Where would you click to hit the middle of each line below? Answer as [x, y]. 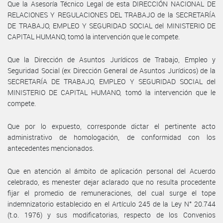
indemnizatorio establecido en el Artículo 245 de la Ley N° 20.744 [111, 204]
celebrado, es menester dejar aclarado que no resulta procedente [111, 182]
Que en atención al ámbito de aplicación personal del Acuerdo [111, 171]
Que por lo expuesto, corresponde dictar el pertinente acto [111, 126]
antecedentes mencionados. [51, 148]
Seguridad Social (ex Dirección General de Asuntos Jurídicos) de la [111, 70]
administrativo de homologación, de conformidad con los [111, 137]
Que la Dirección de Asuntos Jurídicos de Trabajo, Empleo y [111, 59]
